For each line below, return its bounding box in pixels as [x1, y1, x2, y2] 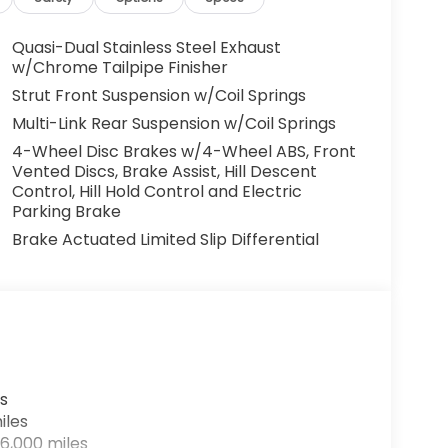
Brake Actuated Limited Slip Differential [11, 228, 319, 252]
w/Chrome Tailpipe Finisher [11, 56, 228, 80]
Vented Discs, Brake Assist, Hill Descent [11, 160, 317, 184]
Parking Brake [11, 200, 121, 224]
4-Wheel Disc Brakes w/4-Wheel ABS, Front [11, 140, 356, 164]
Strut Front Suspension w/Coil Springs [11, 84, 306, 108]
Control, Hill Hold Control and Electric [11, 180, 302, 204]
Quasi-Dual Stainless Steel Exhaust [11, 36, 281, 60]
